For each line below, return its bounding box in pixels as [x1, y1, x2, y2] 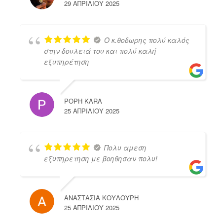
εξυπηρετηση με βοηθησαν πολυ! [43, 153, 157, 164]
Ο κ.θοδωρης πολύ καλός [104, 35, 189, 45]
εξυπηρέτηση [43, 57, 89, 67]
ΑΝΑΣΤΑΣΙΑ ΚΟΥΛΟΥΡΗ [64, 193, 139, 203]
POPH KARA [64, 96, 102, 106]
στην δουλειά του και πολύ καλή [43, 46, 156, 56]
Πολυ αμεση [104, 143, 147, 153]
